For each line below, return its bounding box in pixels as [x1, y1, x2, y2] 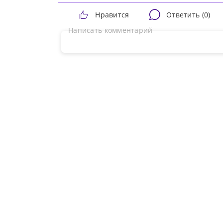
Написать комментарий [73, 25, 153, 35]
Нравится [95, 9, 129, 19]
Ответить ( [166, 9, 204, 19]
